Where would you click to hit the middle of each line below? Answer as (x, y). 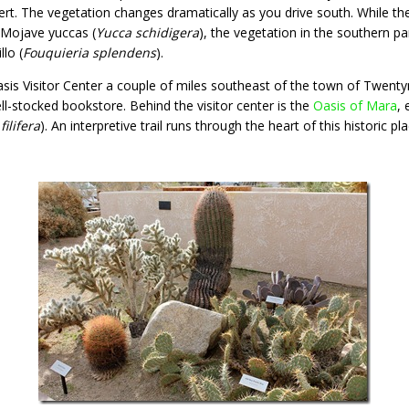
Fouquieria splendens (89, 52)
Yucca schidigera (147, 32)
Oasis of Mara (355, 105)
